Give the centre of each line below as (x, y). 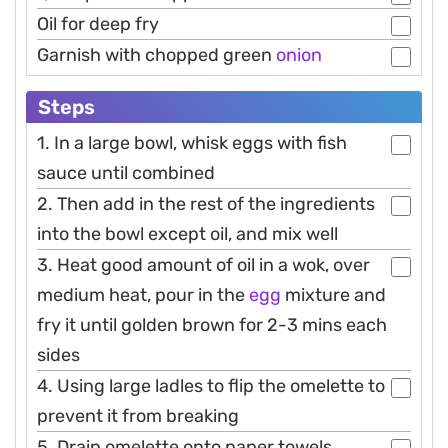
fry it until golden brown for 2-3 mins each (212, 324)
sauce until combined (126, 172)
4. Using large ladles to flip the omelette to (211, 385)
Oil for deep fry (98, 23)
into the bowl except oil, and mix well (187, 233)
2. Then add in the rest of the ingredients (206, 203)
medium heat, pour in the (143, 294)
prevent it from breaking (138, 415)
